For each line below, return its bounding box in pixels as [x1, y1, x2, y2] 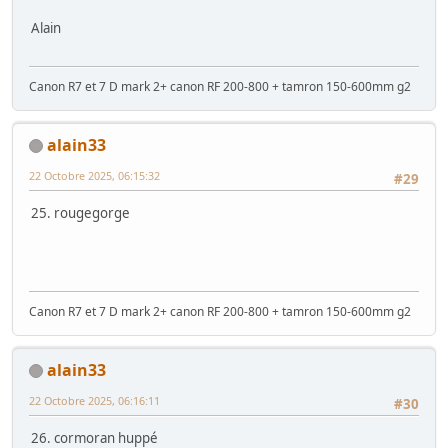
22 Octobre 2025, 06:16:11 [29, 392, 160, 408]
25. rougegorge [31, 204, 130, 223]
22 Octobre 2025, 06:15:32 [29, 167, 160, 183]
